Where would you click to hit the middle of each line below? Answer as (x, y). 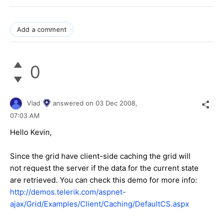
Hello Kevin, (31, 132)
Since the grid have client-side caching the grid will (100, 156)
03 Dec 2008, (117, 103)
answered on (74, 103)
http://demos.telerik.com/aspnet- (68, 192)
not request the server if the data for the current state (104, 168)
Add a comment (42, 29)
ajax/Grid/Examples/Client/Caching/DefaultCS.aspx (100, 204)
